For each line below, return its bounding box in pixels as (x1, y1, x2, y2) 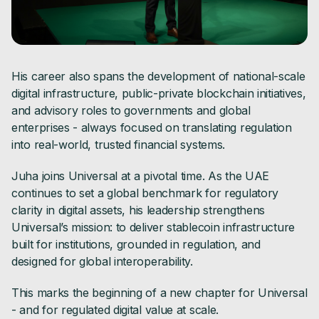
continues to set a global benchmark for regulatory (11, 186, 279, 201)
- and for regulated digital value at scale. (11, 303, 219, 318)
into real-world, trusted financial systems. (11, 137, 226, 152)
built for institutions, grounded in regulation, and (11, 237, 261, 252)
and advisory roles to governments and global (11, 103, 251, 118)
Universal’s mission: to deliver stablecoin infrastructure (11, 220, 295, 235)
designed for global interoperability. (11, 254, 193, 269)
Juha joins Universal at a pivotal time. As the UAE (11, 169, 270, 184)
